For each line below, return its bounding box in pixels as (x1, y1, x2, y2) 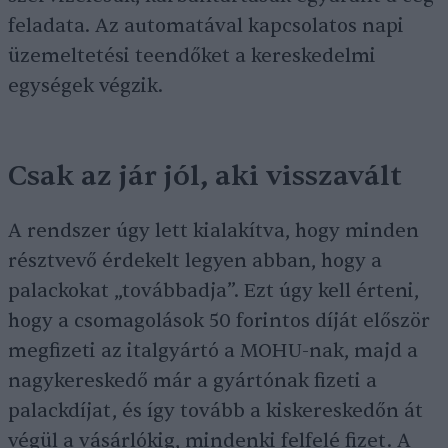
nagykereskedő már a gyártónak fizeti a (8, 369, 377, 393)
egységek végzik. (8, 74, 168, 98)
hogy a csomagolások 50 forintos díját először (8, 309, 430, 333)
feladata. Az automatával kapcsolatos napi (8, 14, 404, 38)
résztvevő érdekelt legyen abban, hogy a (8, 249, 382, 273)
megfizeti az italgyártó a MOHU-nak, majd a (8, 339, 418, 363)
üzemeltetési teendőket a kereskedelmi (8, 44, 376, 68)
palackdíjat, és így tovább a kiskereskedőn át (8, 399, 423, 423)
